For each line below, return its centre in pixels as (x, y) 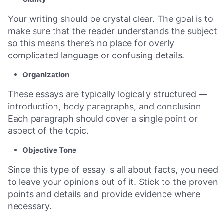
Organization (46, 75)
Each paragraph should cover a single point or (103, 118)
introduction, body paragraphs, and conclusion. (106, 106)
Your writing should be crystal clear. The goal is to (110, 19)
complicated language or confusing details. (96, 55)
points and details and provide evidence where (104, 194)
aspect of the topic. (48, 131)
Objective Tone (49, 150)
